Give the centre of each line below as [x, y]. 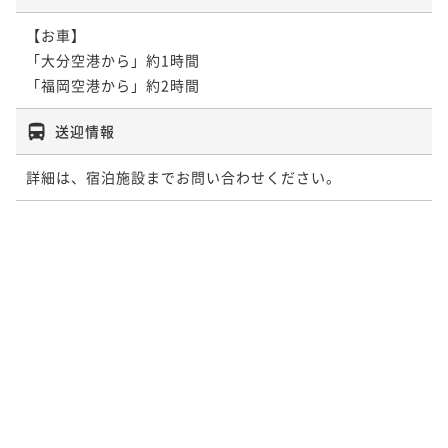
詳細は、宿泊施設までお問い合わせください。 [183, 176]
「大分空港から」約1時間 [113, 59]
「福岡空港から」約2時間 [113, 84]
